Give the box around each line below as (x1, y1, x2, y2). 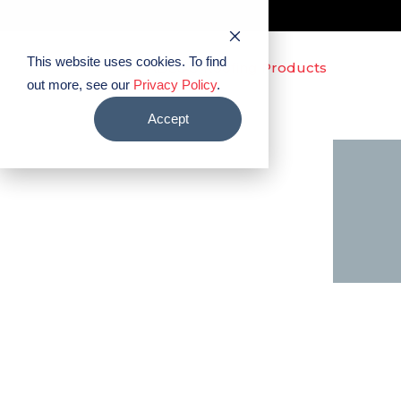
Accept (147, 110, 189, 126)
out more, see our (27, 77, 133, 92)
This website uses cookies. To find (27, 54, 226, 69)
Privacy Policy (133, 77, 217, 92)
